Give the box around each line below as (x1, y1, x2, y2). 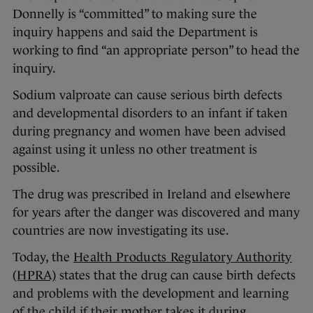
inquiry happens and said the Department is (13, 25, 258, 40)
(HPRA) (13, 268, 56, 283)
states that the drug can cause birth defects (55, 268, 296, 283)
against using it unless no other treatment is (13, 143, 257, 157)
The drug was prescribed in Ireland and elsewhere (13, 187, 291, 202)
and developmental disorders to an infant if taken (13, 106, 288, 121)
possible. (13, 161, 60, 175)
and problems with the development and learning (13, 286, 289, 301)
